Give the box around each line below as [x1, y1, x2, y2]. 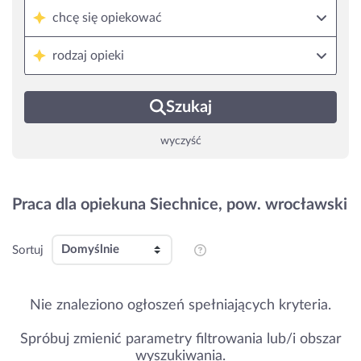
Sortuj [12, 243, 44, 256]
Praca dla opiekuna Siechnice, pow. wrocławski [12, 197, 347, 213]
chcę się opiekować [52, 11, 162, 24]
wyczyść [160, 135, 201, 147]
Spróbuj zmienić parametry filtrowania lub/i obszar [19, 332, 342, 346]
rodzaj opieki [52, 49, 124, 62]
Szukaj [165, 99, 212, 115]
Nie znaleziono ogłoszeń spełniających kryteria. [30, 298, 331, 313]
